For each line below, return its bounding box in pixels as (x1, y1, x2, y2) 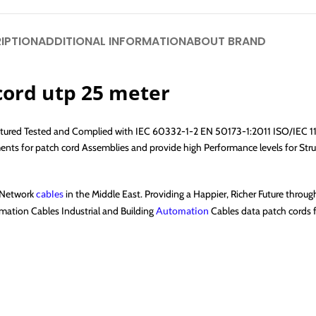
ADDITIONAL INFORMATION (38, 32, 186, 49)
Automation (156, 205, 209, 217)
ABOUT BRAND (186, 32, 266, 49)
